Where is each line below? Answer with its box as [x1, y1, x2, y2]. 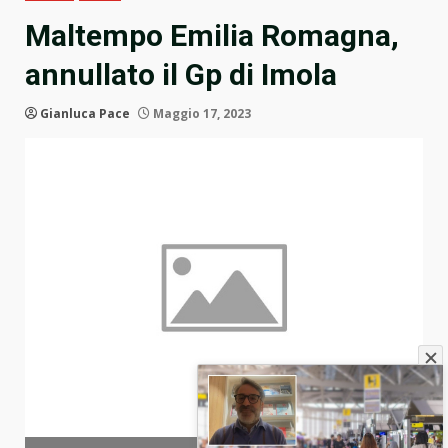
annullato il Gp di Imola [25, 57, 337, 93]
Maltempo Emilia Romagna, [25, 18, 399, 54]
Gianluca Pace [40, 105, 130, 123]
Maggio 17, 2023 [150, 105, 251, 123]
